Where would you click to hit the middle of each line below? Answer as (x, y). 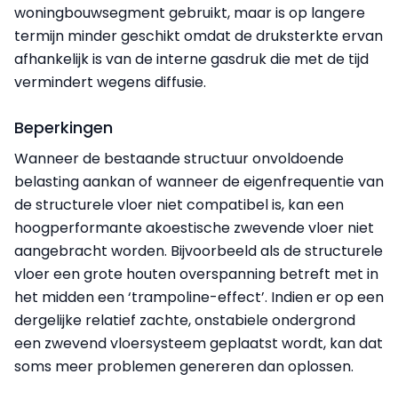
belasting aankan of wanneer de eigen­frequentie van (199, 181)
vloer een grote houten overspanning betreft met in (196, 274)
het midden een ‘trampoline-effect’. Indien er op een (199, 297)
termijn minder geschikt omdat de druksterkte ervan (199, 36)
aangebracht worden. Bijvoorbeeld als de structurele (199, 251)
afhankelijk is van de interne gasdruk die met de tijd (191, 59)
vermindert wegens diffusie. (110, 82)
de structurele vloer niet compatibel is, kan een (179, 204)
